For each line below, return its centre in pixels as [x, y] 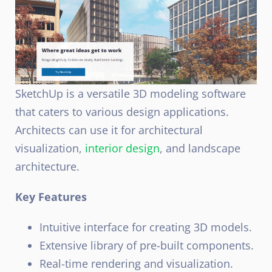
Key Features [51, 196]
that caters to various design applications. [122, 111]
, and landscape [200, 148]
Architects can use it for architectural [109, 130]
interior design [122, 148]
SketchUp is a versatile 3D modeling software [131, 93]
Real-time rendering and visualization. [136, 263]
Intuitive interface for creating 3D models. [146, 227]
